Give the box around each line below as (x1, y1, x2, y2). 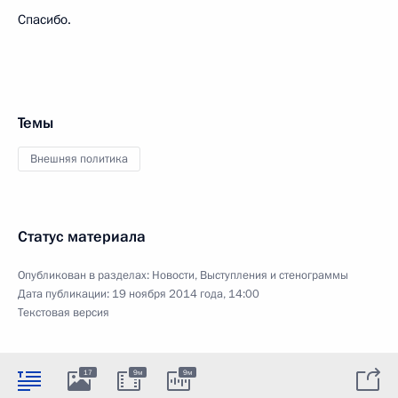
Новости (152, 267, 195, 283)
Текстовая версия (18, 304, 109, 321)
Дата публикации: (18, 285, 112, 302)
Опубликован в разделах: (18, 267, 152, 283)
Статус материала (18, 226, 146, 247)
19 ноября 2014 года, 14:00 (112, 285, 259, 302)
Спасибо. (18, 10, 71, 28)
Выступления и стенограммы (200, 267, 348, 283)
